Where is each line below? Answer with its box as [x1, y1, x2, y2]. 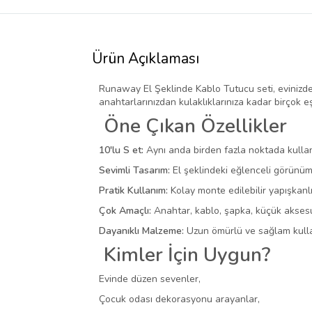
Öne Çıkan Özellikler [99, 113, 287, 140]
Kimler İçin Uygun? [99, 242, 270, 269]
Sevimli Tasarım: [99, 164, 170, 178]
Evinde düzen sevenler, [99, 272, 201, 286]
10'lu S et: [99, 143, 143, 157]
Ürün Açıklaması [92, 49, 199, 69]
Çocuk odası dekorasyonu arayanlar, [99, 292, 260, 306]
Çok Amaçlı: [99, 204, 151, 218]
